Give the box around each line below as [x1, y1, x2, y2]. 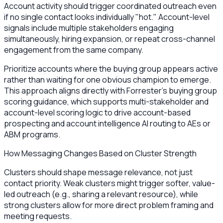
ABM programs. [4, 128, 60, 140]
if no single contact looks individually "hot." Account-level [4, 11, 210, 22]
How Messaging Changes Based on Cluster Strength [4, 147, 197, 159]
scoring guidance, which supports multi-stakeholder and [4, 96, 209, 107]
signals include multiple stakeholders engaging [4, 22, 174, 33]
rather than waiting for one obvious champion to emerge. [4, 74, 211, 85]
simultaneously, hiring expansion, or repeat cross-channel [4, 33, 215, 44]
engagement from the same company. [4, 44, 143, 55]
